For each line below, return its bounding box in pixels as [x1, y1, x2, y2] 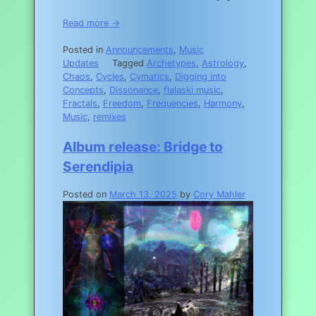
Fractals [63, 97, 97, 109]
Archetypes [147, 57, 197, 68]
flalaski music [164, 84, 221, 95]
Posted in [63, 44, 106, 55]
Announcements [106, 44, 174, 55]
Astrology [202, 57, 245, 68]
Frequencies [147, 97, 198, 109]
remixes [93, 111, 126, 122]
